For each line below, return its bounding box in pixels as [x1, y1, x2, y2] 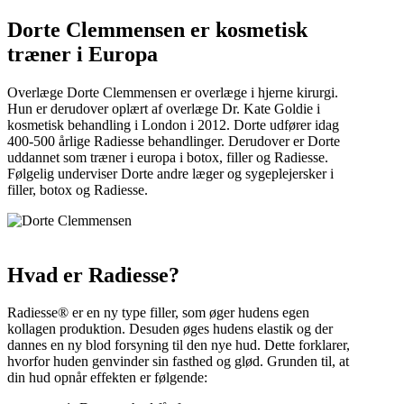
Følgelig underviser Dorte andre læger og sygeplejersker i [7, 165, 334, 181]
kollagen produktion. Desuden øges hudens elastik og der [7, 321, 333, 337]
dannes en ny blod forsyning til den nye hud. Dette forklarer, [7, 337, 350, 353]
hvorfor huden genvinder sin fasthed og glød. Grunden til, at [7, 353, 349, 370]
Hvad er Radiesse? [7, 262, 179, 287]
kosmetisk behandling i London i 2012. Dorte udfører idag [7, 116, 339, 133]
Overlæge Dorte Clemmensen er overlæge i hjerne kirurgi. [7, 84, 338, 100]
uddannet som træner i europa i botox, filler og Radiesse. [7, 149, 328, 165]
